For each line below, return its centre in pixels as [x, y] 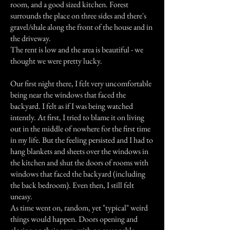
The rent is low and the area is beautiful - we [77, 50]
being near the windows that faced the [68, 95]
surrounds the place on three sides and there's [78, 16]
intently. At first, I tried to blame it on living [77, 117]
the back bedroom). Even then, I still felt [72, 185]
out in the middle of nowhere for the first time [80, 129]
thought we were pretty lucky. [56, 61]
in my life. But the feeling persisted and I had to [82, 140]
